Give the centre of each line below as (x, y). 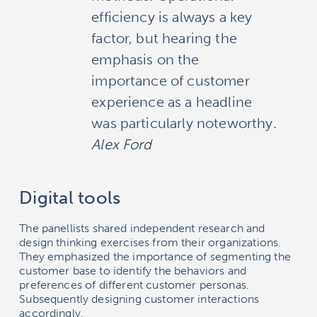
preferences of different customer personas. (134, 285)
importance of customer (171, 81)
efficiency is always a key (172, 17)
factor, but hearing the (164, 39)
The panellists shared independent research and (142, 229)
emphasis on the (145, 60)
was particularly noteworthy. (184, 123)
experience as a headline (172, 102)
